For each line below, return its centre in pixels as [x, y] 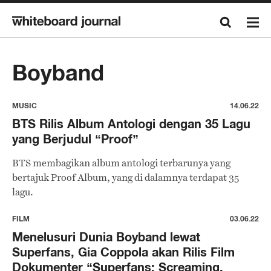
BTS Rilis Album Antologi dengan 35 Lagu [131, 124]
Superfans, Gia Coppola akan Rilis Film [123, 252]
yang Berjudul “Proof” [75, 139]
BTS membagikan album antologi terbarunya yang [121, 163]
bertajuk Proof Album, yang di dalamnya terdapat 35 [126, 178]
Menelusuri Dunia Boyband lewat [106, 237]
